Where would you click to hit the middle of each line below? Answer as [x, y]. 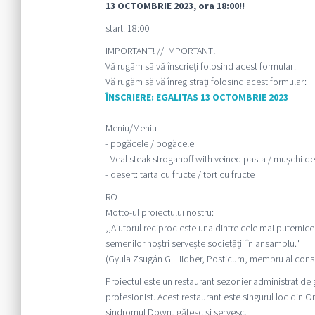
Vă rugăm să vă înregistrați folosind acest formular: [206, 81]
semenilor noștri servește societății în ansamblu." [202, 243]
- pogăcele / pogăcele [149, 143]
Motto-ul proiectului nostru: [159, 212]
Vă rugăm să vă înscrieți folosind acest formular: [200, 66]
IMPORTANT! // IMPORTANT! [160, 50]
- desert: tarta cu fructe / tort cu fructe [180, 174]
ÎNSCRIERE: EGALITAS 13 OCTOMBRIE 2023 [197, 97]
